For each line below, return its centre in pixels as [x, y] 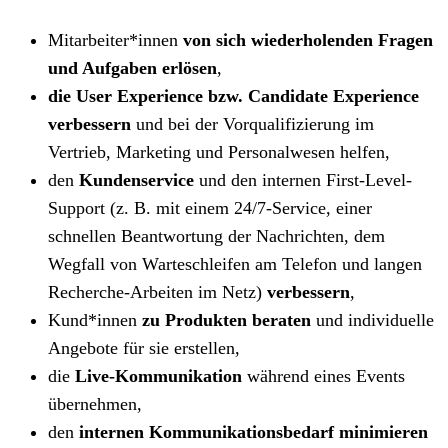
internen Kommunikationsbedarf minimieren [253, 431]
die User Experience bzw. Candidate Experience [233, 95]
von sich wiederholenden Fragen [308, 39]
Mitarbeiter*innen [115, 39]
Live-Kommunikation [158, 375]
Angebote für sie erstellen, [144, 347]
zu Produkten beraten [226, 319]
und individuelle [372, 319]
